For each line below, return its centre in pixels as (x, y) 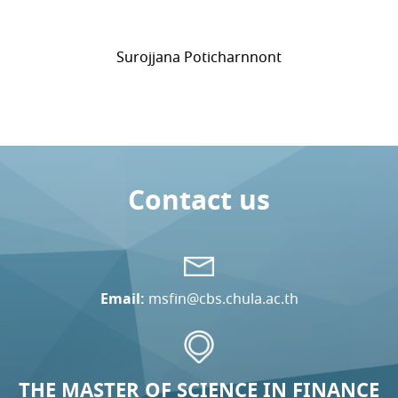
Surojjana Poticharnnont (199, 57)
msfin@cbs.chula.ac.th (223, 298)
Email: (122, 298)
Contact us (199, 200)
